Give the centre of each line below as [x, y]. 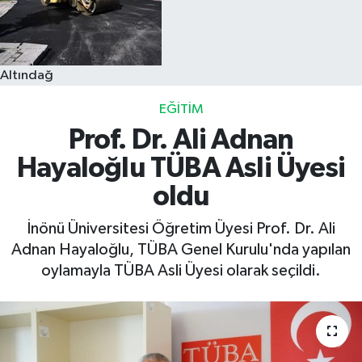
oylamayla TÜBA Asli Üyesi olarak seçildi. [181, 270]
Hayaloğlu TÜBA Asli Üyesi [181, 169]
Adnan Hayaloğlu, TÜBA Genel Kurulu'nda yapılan [181, 249]
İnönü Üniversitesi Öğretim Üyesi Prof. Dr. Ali [181, 228]
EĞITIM [181, 109]
